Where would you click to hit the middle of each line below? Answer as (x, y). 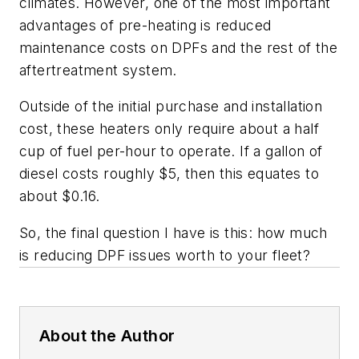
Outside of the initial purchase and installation (171, 107)
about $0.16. (60, 196)
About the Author (107, 335)
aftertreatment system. (98, 70)
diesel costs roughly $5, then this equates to (169, 174)
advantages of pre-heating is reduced (145, 25)
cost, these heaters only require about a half (169, 129)
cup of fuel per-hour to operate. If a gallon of (171, 151)
